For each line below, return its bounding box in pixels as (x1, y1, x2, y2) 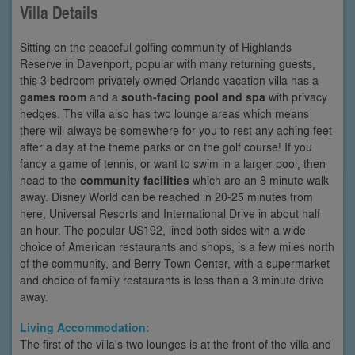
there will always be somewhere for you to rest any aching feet (20, 121, 332, 138)
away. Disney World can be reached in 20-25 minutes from (20, 188, 313, 204)
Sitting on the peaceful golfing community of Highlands (20, 38, 292, 55)
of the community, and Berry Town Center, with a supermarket (20, 254, 330, 271)
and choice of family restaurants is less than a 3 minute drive (20, 271, 323, 288)
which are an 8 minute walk (189, 171, 329, 188)
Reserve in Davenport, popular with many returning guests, (20, 55, 315, 71)
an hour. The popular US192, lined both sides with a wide (20, 221, 306, 238)
